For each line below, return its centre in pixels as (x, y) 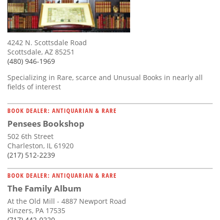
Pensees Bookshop (46, 124)
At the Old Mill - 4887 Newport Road (67, 201)
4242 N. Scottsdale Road (47, 43)
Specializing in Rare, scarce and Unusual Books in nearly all (105, 78)
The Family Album (44, 189)
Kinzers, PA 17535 (36, 211)
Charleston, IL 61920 (41, 146)
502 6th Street (30, 137)
